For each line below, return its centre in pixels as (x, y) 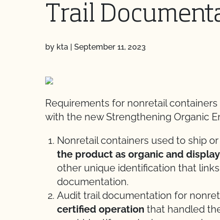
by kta (57, 47)
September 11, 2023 (110, 47)
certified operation (101, 209)
